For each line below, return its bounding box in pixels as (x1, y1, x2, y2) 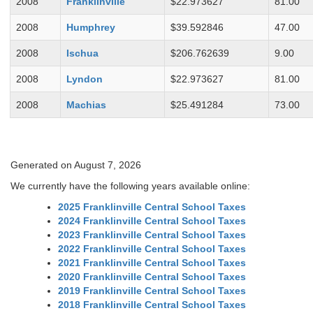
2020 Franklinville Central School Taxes (58, 271, 246, 283)
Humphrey (66, 22, 115, 34)
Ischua (66, 48, 99, 59)
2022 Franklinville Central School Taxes (58, 243, 246, 255)
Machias (66, 99, 106, 111)
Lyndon (66, 73, 103, 85)
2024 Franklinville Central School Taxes (58, 215, 246, 227)
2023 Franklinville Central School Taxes (58, 229, 246, 241)
